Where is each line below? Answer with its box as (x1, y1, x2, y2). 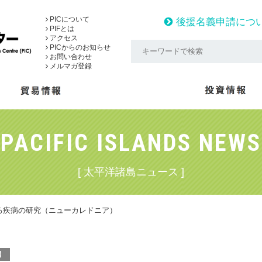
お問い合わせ (48, 53, 92, 61)
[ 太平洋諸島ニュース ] (78, 166, 184, 178)
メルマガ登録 (48, 62, 92, 70)
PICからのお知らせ (48, 43, 111, 51)
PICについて (48, 15, 89, 23)
